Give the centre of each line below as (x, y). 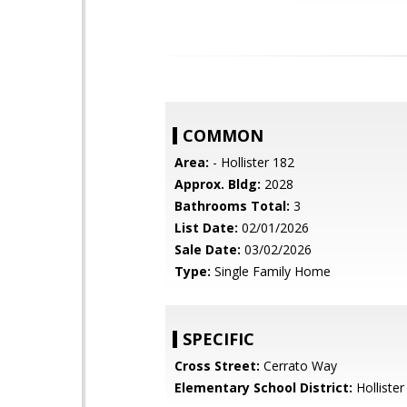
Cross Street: (217, 366)
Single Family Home (271, 271)
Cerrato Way (298, 366)
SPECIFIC (218, 339)
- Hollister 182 (252, 162)
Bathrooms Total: (232, 206)
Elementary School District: (263, 387)
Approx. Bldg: (218, 184)
